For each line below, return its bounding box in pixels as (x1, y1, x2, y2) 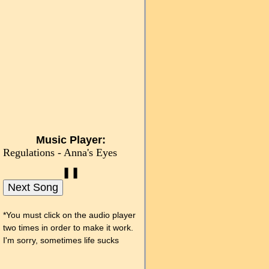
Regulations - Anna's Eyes (3, 147, 117, 159)
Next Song (8, 181, 58, 194)
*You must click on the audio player (3, 210, 136, 220)
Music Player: (35, 134, 106, 147)
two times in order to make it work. (3, 223, 133, 233)
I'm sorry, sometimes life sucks (3, 235, 119, 246)
